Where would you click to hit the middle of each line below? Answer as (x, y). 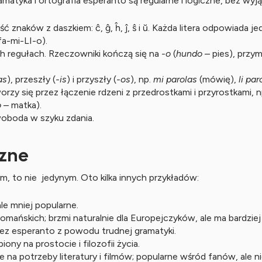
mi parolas (175, 79)
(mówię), (218, 79)
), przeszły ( (31, 79)
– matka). (21, 105)
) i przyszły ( (92, 79)
